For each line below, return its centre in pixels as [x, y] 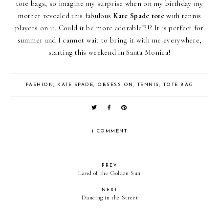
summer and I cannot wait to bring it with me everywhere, [109, 40]
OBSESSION [115, 85]
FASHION [39, 85]
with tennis [184, 16]
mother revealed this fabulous [65, 16]
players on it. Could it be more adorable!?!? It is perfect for [109, 28]
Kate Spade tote [139, 16]
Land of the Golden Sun [109, 173]
